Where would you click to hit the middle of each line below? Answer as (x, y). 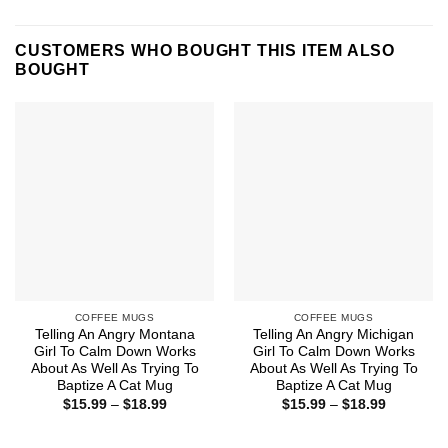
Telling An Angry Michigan (333, 335)
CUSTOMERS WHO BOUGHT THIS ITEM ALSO (205, 50)
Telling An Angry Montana (114, 335)
